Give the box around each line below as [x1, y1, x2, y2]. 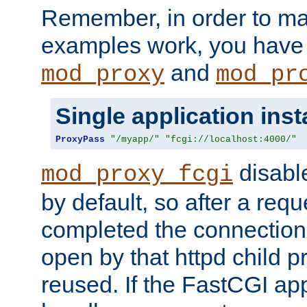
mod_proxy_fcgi [41, 161, 233, 188]
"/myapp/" [110, 134, 160, 145]
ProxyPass [56, 134, 105, 145]
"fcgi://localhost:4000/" [165, 134, 297, 145]
